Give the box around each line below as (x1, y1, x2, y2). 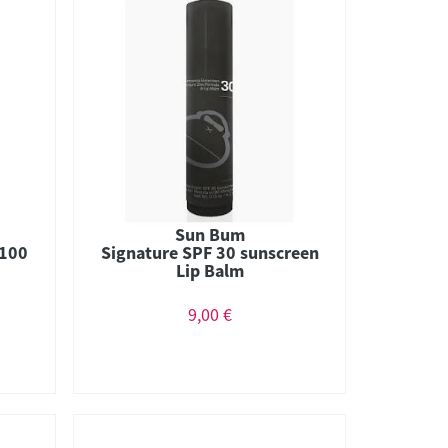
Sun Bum (174, 222, 245, 246)
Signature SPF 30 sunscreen (100, 240, 319, 264)
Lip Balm (175, 258, 244, 282)
